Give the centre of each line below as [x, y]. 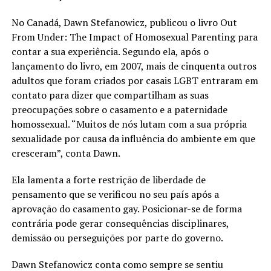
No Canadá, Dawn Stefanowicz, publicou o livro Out [124, 22]
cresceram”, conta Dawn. [66, 153]
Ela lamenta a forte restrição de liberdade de [108, 179]
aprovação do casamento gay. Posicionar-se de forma [126, 208]
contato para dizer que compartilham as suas [110, 95]
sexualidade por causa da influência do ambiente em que [133, 138]
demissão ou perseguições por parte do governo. [117, 237]
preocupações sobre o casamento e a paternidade [119, 109]
